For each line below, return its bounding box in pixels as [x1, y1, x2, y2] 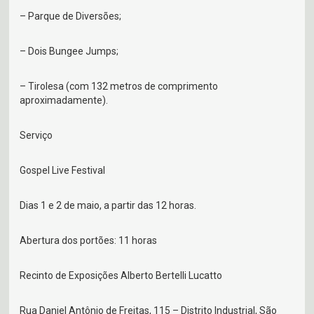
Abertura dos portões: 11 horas [20, 235, 158, 247]
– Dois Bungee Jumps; [20, 46, 119, 57]
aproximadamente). [20, 95, 109, 107]
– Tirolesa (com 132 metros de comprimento [20, 81, 219, 93]
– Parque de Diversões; [20, 11, 122, 22]
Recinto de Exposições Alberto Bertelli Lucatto [20, 270, 223, 282]
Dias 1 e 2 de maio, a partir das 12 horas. [20, 200, 197, 212]
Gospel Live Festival [20, 165, 106, 177]
